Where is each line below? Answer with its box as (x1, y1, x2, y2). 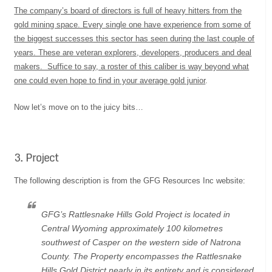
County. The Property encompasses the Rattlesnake (41, 251, 242, 261)
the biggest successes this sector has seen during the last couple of (14, 33, 255, 43)
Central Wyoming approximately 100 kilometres (41, 223, 223, 233)
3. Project (14, 148, 59, 166)
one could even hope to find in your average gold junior (14, 75, 206, 85)
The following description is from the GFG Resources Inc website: (14, 175, 246, 185)
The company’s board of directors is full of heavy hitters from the (14, 5, 242, 15)
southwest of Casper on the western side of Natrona (41, 237, 242, 247)
